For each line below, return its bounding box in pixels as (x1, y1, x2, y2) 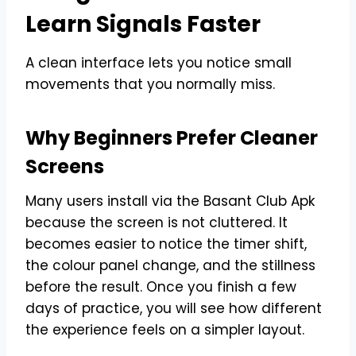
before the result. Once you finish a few (25, 277, 296, 296)
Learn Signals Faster (25, 8, 261, 40)
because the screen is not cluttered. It (25, 212, 288, 232)
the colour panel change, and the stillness (25, 255, 315, 275)
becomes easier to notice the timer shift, (25, 234, 307, 253)
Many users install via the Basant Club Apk (25, 191, 315, 211)
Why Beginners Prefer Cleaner (25, 124, 318, 151)
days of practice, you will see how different (25, 298, 322, 318)
